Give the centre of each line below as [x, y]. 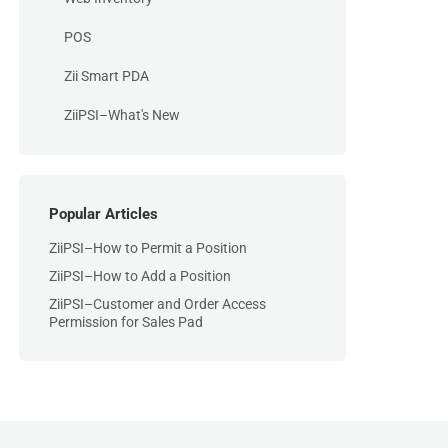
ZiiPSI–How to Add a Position [140, 276]
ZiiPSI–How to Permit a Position [148, 248]
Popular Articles [103, 214]
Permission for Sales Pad [126, 322]
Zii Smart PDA [106, 76]
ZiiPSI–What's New [122, 115]
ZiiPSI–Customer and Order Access [157, 304]
